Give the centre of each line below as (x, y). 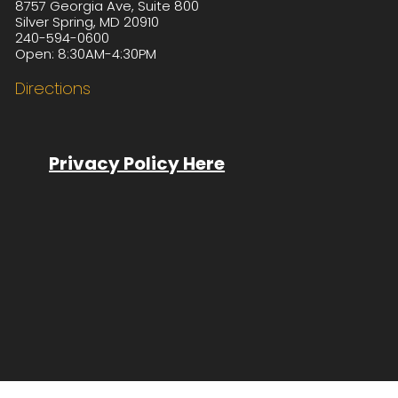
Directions (52, 88)
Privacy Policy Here (137, 164)
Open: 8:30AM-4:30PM (85, 53)
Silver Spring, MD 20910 (87, 21)
